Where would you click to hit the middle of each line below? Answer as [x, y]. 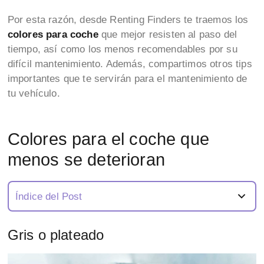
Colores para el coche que [108, 138]
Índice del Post [49, 196]
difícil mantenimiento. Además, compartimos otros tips [130, 64]
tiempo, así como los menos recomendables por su [122, 49]
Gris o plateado [56, 235]
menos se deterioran [86, 159]
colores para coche [53, 35]
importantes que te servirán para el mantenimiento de [127, 79]
